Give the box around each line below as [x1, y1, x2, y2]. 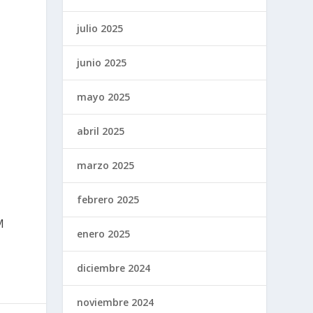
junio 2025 [77, 55, 127, 69]
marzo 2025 [77, 158, 135, 172]
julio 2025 [77, 21, 124, 35]
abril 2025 [77, 124, 125, 138]
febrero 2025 [77, 192, 140, 206]
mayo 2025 [77, 89, 131, 103]
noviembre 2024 [77, 295, 154, 309]
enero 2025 [77, 226, 131, 240]
